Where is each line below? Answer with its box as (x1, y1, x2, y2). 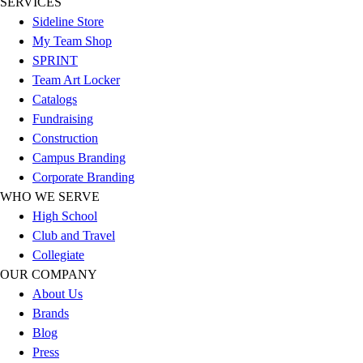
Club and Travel (32, 228, 115, 243)
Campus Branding (32, 151, 126, 165)
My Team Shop (32, 34, 112, 49)
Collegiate (32, 248, 84, 263)
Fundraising (32, 112, 93, 126)
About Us (32, 287, 83, 301)
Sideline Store (32, 15, 104, 29)
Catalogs (32, 92, 77, 107)
